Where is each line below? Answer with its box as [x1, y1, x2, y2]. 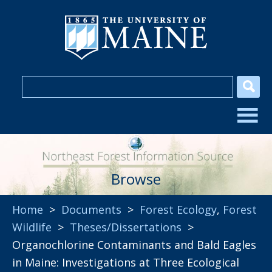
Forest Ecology [140, 202, 217, 217]
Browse [111, 169, 161, 189]
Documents [61, 202, 121, 217]
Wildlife [12, 220, 52, 234]
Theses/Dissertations [70, 220, 182, 234]
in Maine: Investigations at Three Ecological [12, 255, 239, 270]
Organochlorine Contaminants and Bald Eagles [12, 237, 256, 252]
